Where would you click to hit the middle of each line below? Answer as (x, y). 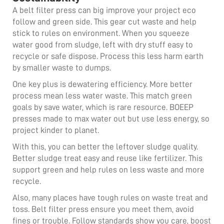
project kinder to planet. (57, 130)
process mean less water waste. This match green (102, 95)
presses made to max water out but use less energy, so (111, 118)
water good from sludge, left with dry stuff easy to (103, 44)
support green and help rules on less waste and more (108, 169)
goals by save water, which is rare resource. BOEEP (103, 107)
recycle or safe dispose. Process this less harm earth (108, 56)
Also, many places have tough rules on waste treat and (110, 197)
